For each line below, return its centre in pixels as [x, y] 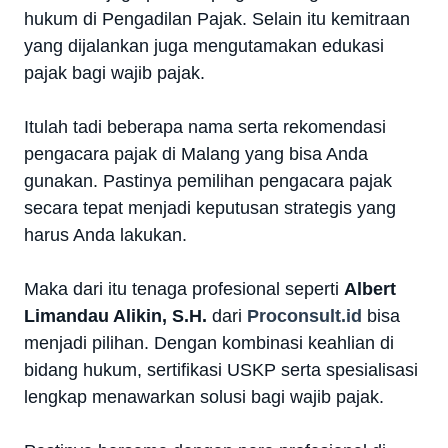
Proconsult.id [304, 315]
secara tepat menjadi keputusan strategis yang [210, 207]
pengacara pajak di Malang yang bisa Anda [196, 153]
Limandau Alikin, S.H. [115, 315]
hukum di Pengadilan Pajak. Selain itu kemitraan [217, 18]
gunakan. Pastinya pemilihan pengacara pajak [208, 180]
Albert [370, 288]
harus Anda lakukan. [105, 234]
